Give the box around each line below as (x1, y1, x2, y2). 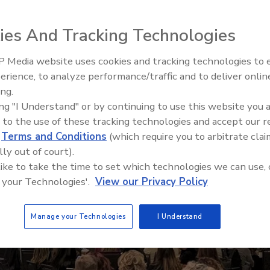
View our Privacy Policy (95, 175, 208, 189)
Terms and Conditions (1, 130, 107, 143)
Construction (190, 69, 243, 83)
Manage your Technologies (30, 212, 126, 221)
